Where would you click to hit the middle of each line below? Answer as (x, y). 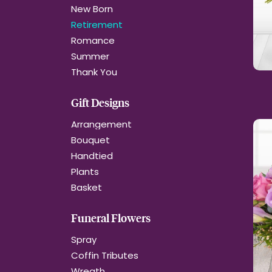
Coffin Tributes (105, 255)
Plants (85, 172)
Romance (93, 40)
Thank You (94, 72)
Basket (87, 187)
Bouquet (90, 140)
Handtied (92, 156)
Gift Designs (100, 103)
